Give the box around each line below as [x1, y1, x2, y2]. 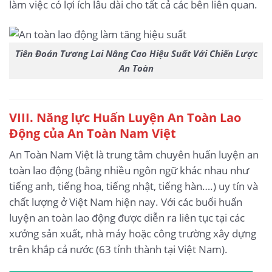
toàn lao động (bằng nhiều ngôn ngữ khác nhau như [9, 163, 249, 177]
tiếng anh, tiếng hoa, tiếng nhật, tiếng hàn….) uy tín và [9, 178, 258, 193]
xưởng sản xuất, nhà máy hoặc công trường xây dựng [9, 226, 256, 240]
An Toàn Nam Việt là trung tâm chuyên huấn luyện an [9, 147, 259, 161]
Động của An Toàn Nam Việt [9, 124, 176, 141]
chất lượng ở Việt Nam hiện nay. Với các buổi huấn [9, 194, 242, 209]
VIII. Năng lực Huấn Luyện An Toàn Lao [9, 108, 241, 126]
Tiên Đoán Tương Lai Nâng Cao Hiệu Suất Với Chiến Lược [15, 47, 257, 60]
